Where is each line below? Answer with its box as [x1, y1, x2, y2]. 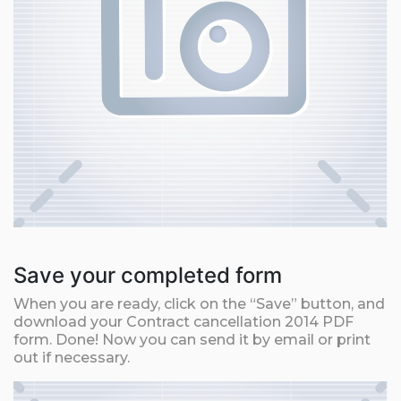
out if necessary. [13, 348, 130, 366]
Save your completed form [13, 261, 282, 288]
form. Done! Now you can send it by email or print [13, 330, 371, 348]
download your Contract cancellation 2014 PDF [13, 312, 354, 330]
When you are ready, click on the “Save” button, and [13, 294, 385, 312]
